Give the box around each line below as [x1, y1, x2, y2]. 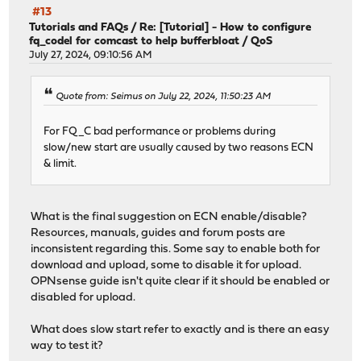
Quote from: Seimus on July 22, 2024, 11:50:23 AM [56, 91, 272, 102]
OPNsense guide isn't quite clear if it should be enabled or [31, 275, 330, 288]
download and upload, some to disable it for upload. [31, 259, 302, 272]
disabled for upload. [31, 291, 136, 304]
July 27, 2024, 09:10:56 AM [29, 50, 153, 61]
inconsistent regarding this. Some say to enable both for [31, 243, 321, 255]
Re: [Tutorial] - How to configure [139, 22, 312, 35]
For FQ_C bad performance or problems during [44, 126, 276, 137]
